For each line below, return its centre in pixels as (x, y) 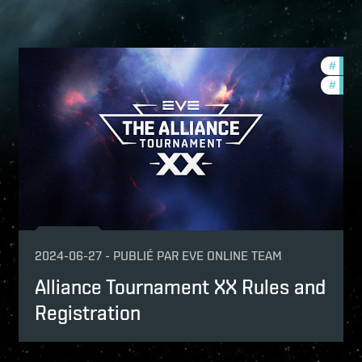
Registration (88, 312)
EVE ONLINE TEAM (232, 255)
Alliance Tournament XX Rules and (181, 286)
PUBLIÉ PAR (146, 255)
